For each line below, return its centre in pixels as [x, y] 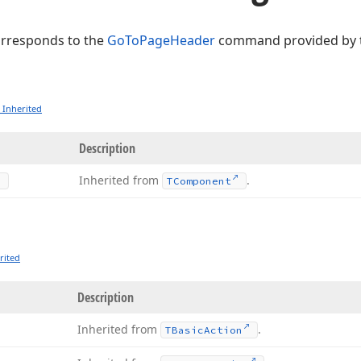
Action [223, 330]
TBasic [185, 330]
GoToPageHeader [161, 40]
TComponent [199, 181]
